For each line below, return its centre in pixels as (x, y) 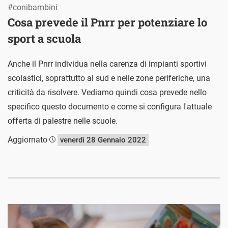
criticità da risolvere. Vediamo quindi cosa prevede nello (107, 92)
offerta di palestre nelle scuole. (63, 121)
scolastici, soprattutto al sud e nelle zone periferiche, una (109, 78)
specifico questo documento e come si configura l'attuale (110, 107)
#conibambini (33, 7)
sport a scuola (44, 38)
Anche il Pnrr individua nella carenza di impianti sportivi (107, 64)
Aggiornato (28, 140)
